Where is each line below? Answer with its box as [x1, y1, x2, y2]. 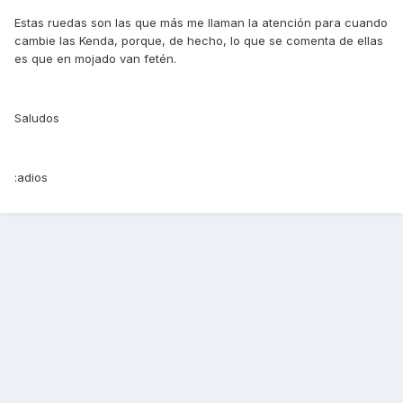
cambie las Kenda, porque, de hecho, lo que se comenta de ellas [14, 33, 383, 49]
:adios [14, 170, 48, 185]
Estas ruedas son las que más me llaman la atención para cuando [14, 15, 388, 31]
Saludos [14, 111, 59, 126]
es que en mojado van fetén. [14, 51, 176, 67]
